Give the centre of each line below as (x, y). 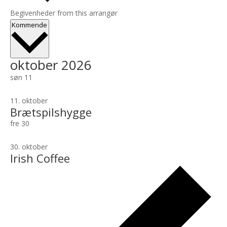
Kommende (29, 25)
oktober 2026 (51, 65)
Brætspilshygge (51, 112)
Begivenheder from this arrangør (64, 13)
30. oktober (29, 147)
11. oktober (29, 101)
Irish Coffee (40, 158)
